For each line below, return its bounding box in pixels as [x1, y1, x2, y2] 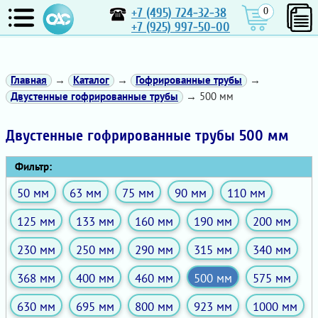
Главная [11, 73, 47, 87]
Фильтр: [6, 160, 52, 173]
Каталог [73, 73, 109, 87]
